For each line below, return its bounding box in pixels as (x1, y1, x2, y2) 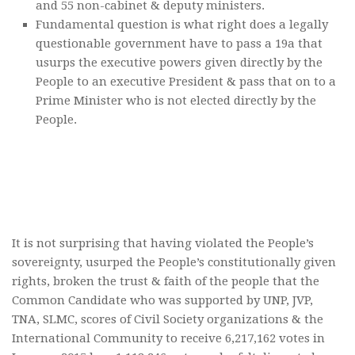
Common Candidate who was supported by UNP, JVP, (12, 293, 313, 308)
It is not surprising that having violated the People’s (12, 236, 314, 251)
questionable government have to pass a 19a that (36, 36, 323, 52)
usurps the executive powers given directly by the (36, 55, 323, 71)
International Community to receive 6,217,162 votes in (12, 331, 325, 346)
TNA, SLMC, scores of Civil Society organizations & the (12, 312, 323, 327)
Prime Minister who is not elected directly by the (36, 94, 316, 109)
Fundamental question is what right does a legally (36, 17, 328, 32)
